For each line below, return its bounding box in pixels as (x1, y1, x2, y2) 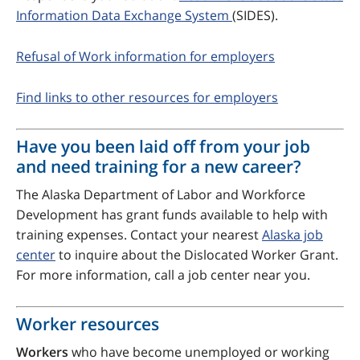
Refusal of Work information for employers (16, 47, 275, 66)
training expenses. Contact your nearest (16, 226, 262, 244)
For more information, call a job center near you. (16, 266, 310, 284)
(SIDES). (232, 6, 278, 25)
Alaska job (262, 226, 323, 244)
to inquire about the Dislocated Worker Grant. (55, 246, 338, 264)
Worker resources (16, 313, 159, 336)
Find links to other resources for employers (16, 88, 278, 107)
